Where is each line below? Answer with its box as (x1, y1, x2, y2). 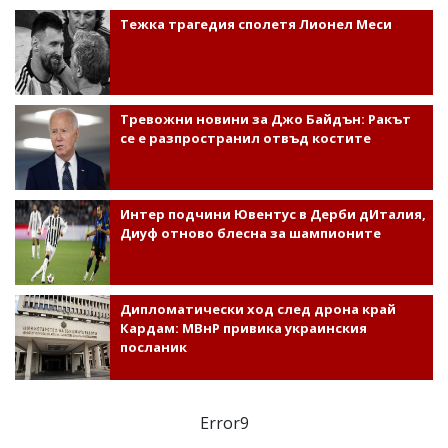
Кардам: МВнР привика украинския (119, 319, 367, 338)
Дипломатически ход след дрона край (119, 300, 396, 319)
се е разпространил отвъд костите (119, 129, 371, 148)
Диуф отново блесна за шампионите (119, 224, 381, 243)
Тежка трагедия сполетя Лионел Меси (119, 15, 392, 34)
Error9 (199, 412, 249, 435)
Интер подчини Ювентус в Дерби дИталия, (119, 205, 426, 224)
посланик (119, 338, 187, 357)
